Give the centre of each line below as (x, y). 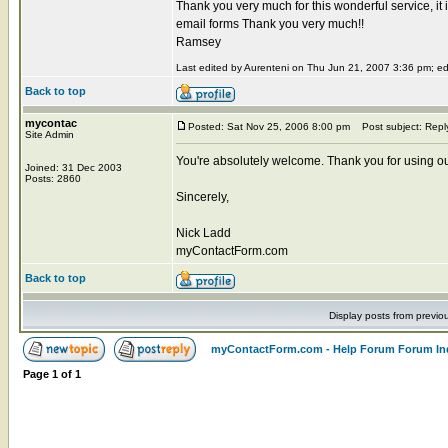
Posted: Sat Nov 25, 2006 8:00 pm (269, 126)
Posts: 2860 (53, 178)
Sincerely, (202, 196)
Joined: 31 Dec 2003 (73, 167)
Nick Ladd (203, 232)
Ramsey (198, 41)
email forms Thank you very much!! (270, 23)
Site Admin (49, 134)
